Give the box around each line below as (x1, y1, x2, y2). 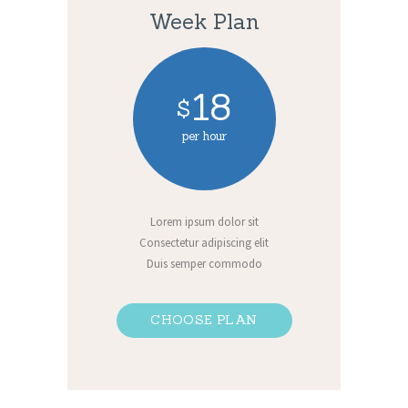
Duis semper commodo (146, 255, 262, 271)
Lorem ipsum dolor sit (149, 214, 259, 230)
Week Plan (148, 7, 260, 35)
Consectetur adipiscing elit (139, 235, 269, 251)
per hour (181, 127, 227, 144)
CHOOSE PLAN (150, 311, 258, 329)
